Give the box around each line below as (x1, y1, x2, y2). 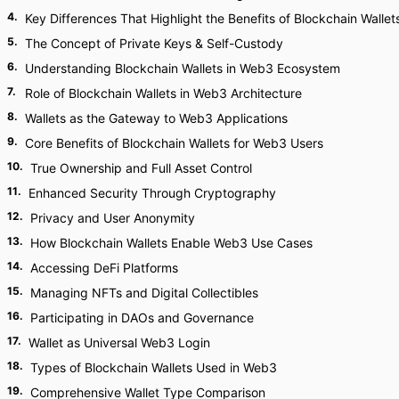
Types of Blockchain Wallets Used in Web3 (30, 360, 277, 375)
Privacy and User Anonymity (30, 210, 195, 225)
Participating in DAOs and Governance (30, 310, 254, 325)
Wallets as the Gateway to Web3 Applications (25, 110, 288, 126)
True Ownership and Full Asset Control (30, 160, 252, 175)
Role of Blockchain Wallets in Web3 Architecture (25, 85, 302, 101)
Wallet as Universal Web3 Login (28, 335, 210, 350)
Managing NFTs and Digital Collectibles (30, 285, 258, 300)
